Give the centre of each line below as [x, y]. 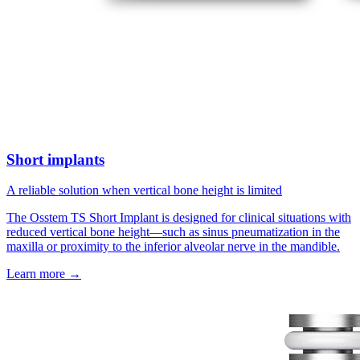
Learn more [37, 274]
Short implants [55, 159]
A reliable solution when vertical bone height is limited [144, 190]
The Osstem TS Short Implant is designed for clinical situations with [179, 218]
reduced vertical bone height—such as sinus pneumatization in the [173, 232]
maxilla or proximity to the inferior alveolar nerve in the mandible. [173, 247]
